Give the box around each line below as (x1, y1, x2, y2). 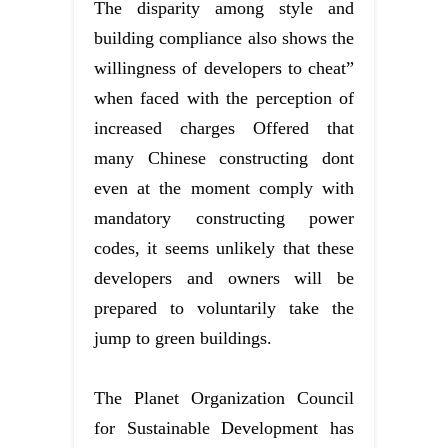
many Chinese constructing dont (94, 147, 354, 168)
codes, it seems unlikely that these (94, 237, 354, 258)
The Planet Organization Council (94, 387, 354, 408)
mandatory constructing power (94, 207, 354, 228)
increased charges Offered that (94, 117, 354, 138)
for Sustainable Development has (94, 417, 354, 438)
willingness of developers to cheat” (94, 57, 354, 78)
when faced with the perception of (94, 87, 354, 108)
